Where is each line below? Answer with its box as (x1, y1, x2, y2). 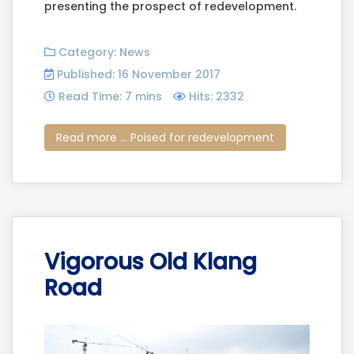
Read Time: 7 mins (58, 88, 162, 105)
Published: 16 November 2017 (57, 66, 220, 83)
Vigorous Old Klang (44, 246, 257, 277)
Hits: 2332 (189, 88, 244, 105)
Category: (55, 44, 119, 61)
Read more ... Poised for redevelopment (56, 129, 274, 145)
